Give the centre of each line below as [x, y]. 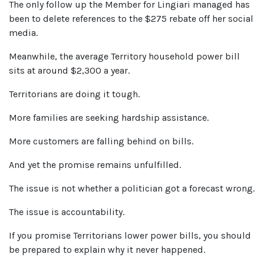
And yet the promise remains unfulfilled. [95, 164]
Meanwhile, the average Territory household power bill [124, 56]
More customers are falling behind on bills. [101, 141]
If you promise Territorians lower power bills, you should [130, 235]
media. [23, 32]
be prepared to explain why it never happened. [107, 249]
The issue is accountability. [67, 212]
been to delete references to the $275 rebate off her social [131, 18]
